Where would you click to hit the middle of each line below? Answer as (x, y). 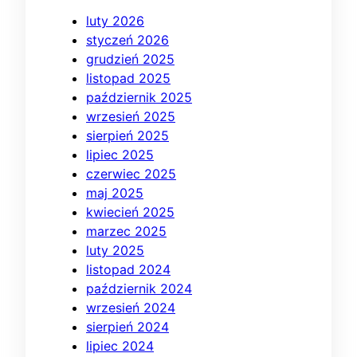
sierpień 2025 (127, 136)
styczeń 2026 (127, 40)
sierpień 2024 (127, 327)
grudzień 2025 (130, 59)
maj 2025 (115, 193)
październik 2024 (139, 289)
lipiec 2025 (120, 155)
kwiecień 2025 (130, 212)
